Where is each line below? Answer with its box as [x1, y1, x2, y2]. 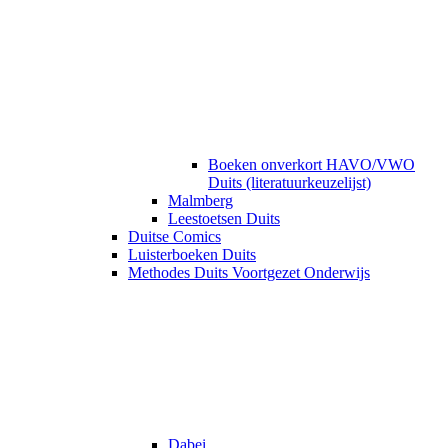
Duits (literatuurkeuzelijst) [208, 174, 371, 192]
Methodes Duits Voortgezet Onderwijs [128, 264, 370, 282]
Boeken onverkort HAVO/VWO [208, 156, 415, 174]
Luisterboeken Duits [128, 246, 256, 264]
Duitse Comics [128, 228, 221, 246]
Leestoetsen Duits [168, 210, 280, 228]
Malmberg [168, 192, 233, 210]
